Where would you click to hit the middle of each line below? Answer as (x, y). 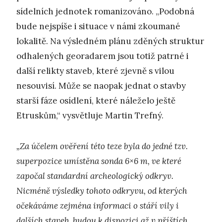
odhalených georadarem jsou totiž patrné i (103, 56)
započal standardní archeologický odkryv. (95, 176)
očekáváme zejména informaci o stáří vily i (98, 206)
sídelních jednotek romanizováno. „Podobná (105, 11)
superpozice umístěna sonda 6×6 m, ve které (99, 161)
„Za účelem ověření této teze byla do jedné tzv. (102, 146)
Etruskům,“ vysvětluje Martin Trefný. (90, 115)
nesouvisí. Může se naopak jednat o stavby (101, 85)
